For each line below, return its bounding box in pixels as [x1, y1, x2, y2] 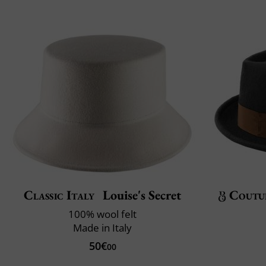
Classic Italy [23, 186, 95, 204]
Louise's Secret [100, 186, 182, 204]
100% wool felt [68, 207, 137, 221]
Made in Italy [73, 221, 132, 235]
